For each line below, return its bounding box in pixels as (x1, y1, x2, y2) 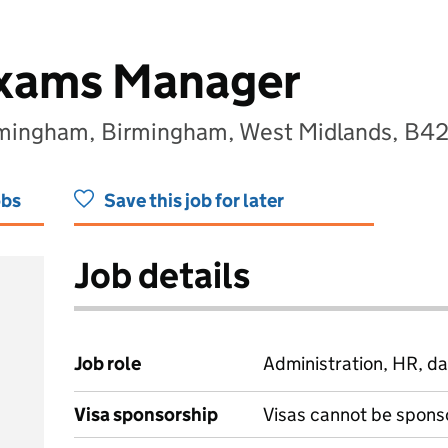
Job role (74, 352, 141, 375)
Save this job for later (104, 189, 284, 212)
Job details (74, 253, 250, 298)
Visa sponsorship (74, 403, 218, 426)
